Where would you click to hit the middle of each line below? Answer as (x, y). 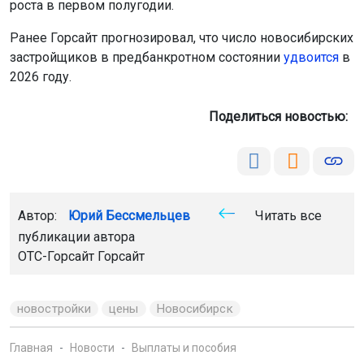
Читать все (287, 215)
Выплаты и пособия (184, 347)
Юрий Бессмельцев (129, 215)
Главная (31, 347)
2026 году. (41, 76)
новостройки (54, 308)
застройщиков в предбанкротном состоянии (147, 57)
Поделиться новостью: (282, 116)
